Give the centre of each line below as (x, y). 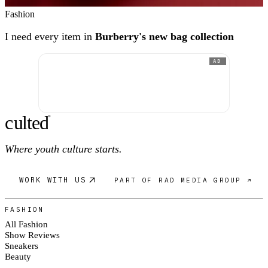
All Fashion (26, 224)
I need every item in (48, 37)
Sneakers (22, 245)
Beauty (18, 256)
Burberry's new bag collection (163, 37)
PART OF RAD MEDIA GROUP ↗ (183, 180)
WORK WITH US (53, 180)
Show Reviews (32, 234)
